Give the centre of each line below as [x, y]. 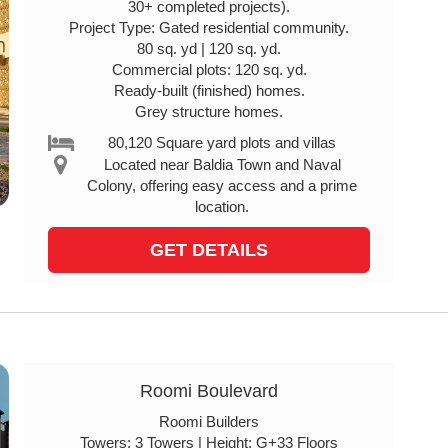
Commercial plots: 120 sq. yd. [209, 69]
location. [222, 206]
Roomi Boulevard [209, 391]
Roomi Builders [209, 421]
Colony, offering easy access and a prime [222, 185]
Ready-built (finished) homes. [209, 90]
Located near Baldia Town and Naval [222, 164]
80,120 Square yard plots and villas [222, 142]
